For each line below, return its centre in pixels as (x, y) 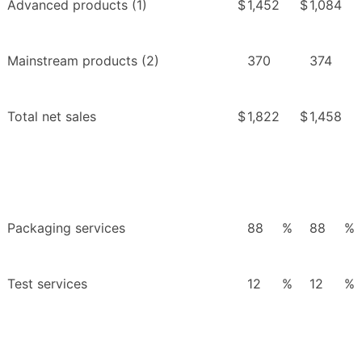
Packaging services (66, 228)
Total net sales (52, 117)
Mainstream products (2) (83, 61)
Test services (47, 284)
